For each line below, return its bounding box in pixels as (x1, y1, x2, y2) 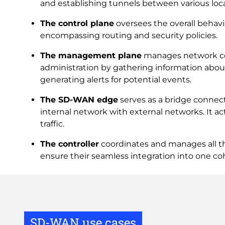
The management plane (40, 51, 142, 60)
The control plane (40, 19, 114, 28)
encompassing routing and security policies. (40, 31, 217, 40)
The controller (40, 139, 99, 149)
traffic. (40, 119, 64, 129)
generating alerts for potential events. (40, 75, 191, 84)
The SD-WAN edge (40, 95, 118, 104)
